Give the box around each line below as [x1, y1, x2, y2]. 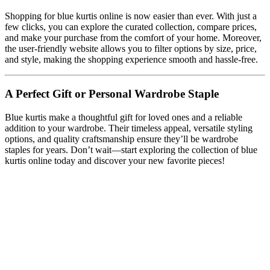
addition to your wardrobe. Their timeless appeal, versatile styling [5, 122, 253, 133]
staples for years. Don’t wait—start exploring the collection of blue [5, 144, 257, 155]
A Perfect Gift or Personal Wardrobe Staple [5, 87, 219, 101]
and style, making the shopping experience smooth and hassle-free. [5, 54, 258, 65]
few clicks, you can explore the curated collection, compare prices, [5, 22, 257, 33]
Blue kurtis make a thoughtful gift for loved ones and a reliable [5, 111, 242, 122]
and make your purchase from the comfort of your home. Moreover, [5, 33, 262, 43]
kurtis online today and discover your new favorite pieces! [5, 155, 225, 166]
